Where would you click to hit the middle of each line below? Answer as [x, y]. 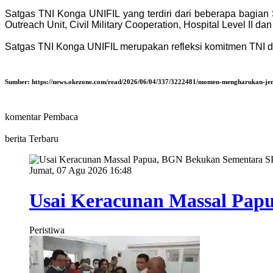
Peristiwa [47, 230]
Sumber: [18, 82]
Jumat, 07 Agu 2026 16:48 [80, 171]
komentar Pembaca [41, 117]
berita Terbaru [32, 139]
